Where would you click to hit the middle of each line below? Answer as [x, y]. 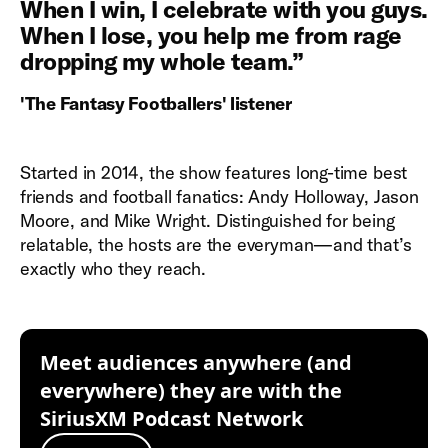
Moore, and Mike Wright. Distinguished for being [207, 220]
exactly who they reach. [113, 268]
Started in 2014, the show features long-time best [214, 172]
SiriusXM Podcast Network [171, 418]
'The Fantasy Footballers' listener [156, 103]
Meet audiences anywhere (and [196, 362]
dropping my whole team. [156, 61]
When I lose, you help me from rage [211, 35]
